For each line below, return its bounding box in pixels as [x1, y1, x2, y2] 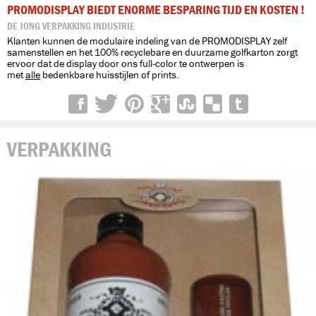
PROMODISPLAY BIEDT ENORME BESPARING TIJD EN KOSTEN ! [7, 3, 305, 18]
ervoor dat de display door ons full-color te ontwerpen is [7, 58, 244, 70]
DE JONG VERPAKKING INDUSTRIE [7, 20, 135, 32]
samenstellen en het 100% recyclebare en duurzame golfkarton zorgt [7, 47, 298, 59]
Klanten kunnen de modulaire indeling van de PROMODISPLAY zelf [7, 35, 287, 47]
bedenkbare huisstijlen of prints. [40, 69, 179, 81]
